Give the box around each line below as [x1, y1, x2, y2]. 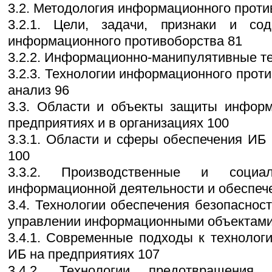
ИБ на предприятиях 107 [8, 246, 160, 262]
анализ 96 [8, 83, 69, 98]
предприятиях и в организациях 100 [8, 115, 229, 131]
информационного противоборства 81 [8, 33, 242, 49]
